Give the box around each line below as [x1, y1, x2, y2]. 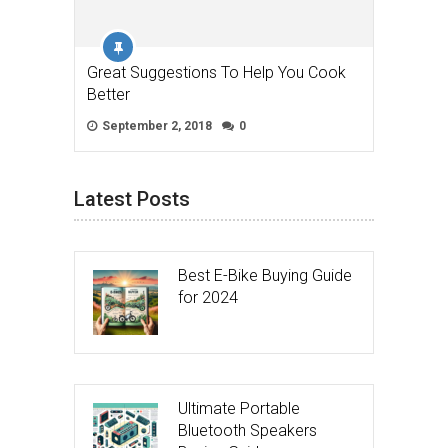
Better [87, 85, 130, 105]
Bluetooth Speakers [178, 421, 317, 441]
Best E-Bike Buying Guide [178, 266, 352, 286]
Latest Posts [74, 187, 190, 212]
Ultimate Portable [178, 399, 300, 419]
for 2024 [178, 288, 238, 308]
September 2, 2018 [99, 119, 212, 134]
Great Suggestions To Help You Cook [87, 63, 346, 83]
